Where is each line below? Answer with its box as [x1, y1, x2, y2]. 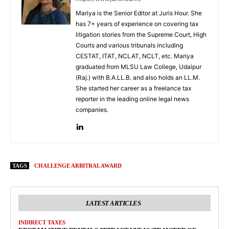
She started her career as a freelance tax [76, 84, 191, 93]
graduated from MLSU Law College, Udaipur [76, 63, 201, 71]
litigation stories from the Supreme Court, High [76, 31, 207, 39]
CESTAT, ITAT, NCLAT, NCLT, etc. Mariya [76, 52, 194, 60]
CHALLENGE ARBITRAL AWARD [34, 163, 122, 169]
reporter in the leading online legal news [76, 95, 189, 103]
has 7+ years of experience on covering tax [76, 20, 198, 28]
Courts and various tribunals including [76, 41, 183, 50]
